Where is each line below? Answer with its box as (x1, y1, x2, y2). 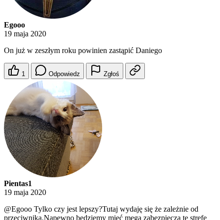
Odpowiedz (49, 70, 80, 78)
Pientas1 (4, 179, 32, 188)
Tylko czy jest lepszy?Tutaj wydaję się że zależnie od (32, 205, 198, 214)
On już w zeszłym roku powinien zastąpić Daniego (4, 46, 162, 55)
